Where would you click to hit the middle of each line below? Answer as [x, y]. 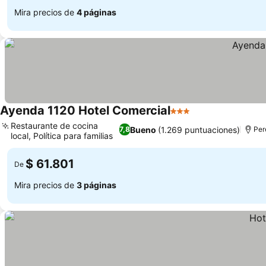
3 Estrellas [193, 117]
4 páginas [96, 12]
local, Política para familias [62, 136]
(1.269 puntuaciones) [199, 129]
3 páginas [96, 185]
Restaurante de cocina [54, 126]
